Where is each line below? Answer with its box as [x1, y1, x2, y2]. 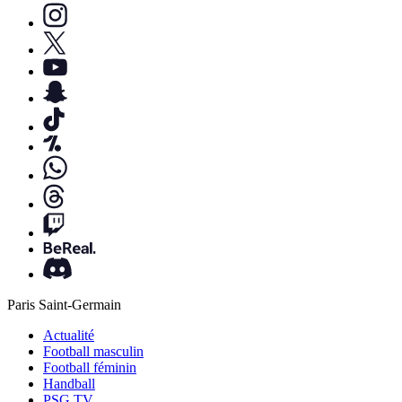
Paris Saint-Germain [7, 297, 121, 313]
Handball [43, 376, 95, 392]
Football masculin [43, 344, 144, 360]
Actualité [43, 328, 94, 344]
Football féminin [43, 360, 136, 376]
